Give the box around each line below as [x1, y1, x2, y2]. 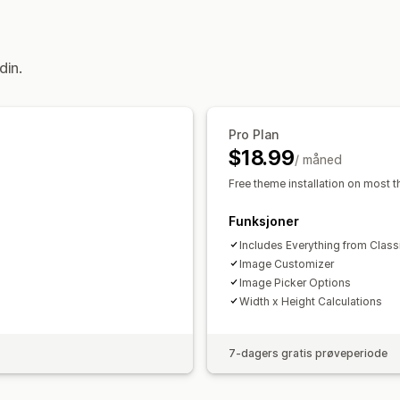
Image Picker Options [239, 275, 351, 289]
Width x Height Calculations [239, 294, 382, 308]
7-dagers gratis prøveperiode [229, 346, 387, 360]
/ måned [294, 151, 342, 167]
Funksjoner [229, 212, 299, 229]
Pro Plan [229, 126, 279, 142]
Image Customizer [239, 256, 334, 271]
